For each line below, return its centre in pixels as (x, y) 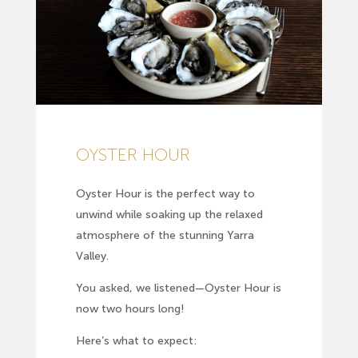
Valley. (92, 257)
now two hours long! (130, 309)
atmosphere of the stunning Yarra (165, 236)
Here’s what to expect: (136, 341)
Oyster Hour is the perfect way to (165, 194)
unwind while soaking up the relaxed (169, 215)
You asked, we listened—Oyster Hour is (178, 288)
